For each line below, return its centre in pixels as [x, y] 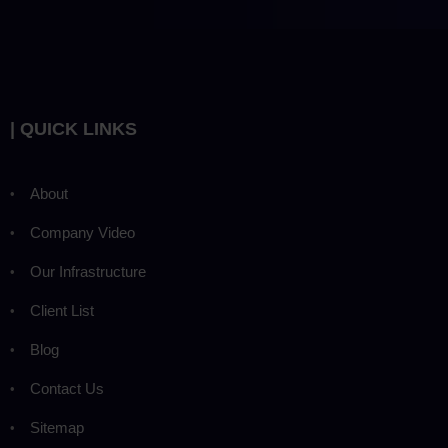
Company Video [82, 232]
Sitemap [57, 427]
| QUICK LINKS [73, 128]
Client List [62, 310]
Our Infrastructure [88, 271]
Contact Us [67, 388]
